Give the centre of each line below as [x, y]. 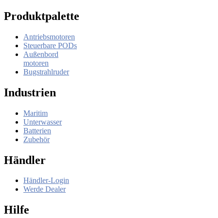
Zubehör [36, 139]
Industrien [30, 92]
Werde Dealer [45, 189]
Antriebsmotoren [49, 36]
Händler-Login [46, 181]
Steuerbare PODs [50, 45]
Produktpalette [42, 16]
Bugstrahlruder [46, 72]
